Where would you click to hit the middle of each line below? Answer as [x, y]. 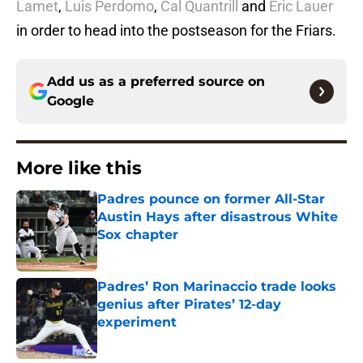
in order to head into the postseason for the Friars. [176, 31]
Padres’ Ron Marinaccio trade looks [217, 287]
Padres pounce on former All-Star [211, 199]
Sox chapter [138, 235]
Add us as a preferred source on [156, 82]
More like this [79, 169]
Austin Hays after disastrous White [218, 217]
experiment [137, 322]
